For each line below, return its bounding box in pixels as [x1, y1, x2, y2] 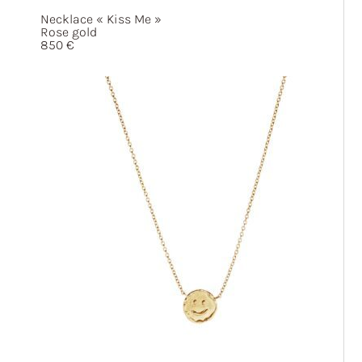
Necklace [40, 11, 96, 27]
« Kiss [96, 11, 131, 27]
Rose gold [40, 24, 97, 40]
